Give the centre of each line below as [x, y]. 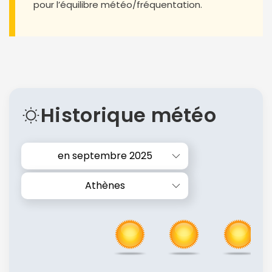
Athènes [105, 185]
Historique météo [129, 115]
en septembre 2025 [105, 155]
